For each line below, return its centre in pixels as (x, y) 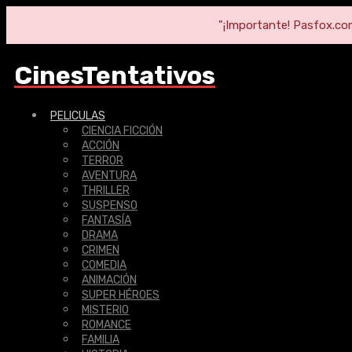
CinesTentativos (115, 76)
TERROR (103, 160)
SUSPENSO (110, 205)
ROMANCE (106, 324)
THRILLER (106, 190)
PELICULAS (78, 115)
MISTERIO (105, 310)
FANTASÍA (106, 220)
